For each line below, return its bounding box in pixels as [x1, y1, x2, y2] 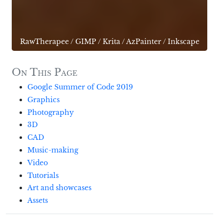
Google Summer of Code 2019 [27, 83, 133, 91]
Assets [27, 196, 48, 205]
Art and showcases [27, 183, 91, 193]
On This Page [12, 66, 77, 78]
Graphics [27, 95, 60, 104]
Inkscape [167, 37, 199, 46]
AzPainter [126, 37, 161, 46]
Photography [27, 108, 74, 117]
